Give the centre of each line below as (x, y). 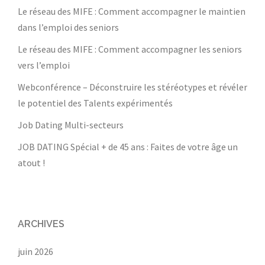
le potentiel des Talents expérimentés (95, 103)
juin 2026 (35, 251)
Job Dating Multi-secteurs (71, 125)
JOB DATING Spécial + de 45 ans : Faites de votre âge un (128, 147)
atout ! (31, 163)
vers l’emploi (44, 65)
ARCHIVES (41, 224)
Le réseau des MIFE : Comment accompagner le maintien (132, 11)
